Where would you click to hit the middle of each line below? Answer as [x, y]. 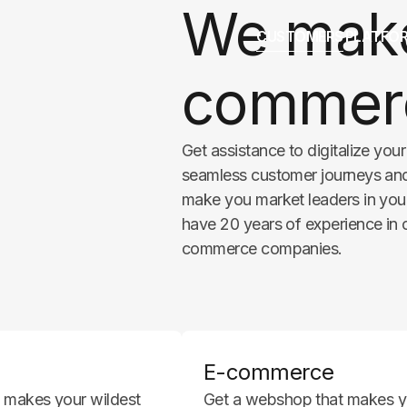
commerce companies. [262, 248]
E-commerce [269, 372]
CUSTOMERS [300, 36]
